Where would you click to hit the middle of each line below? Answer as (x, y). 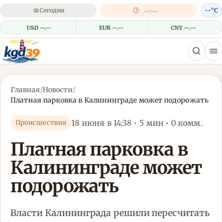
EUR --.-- (111, 28)
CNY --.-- (183, 28)
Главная (25, 90)
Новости (58, 90)
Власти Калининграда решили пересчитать (110, 213)
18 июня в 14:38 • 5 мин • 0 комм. (137, 123)
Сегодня (52, 10)
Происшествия (41, 123)
